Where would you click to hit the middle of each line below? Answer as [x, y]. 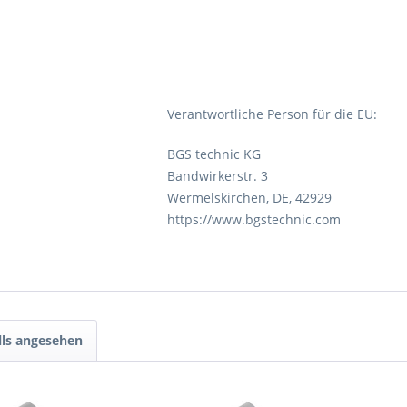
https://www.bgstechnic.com [254, 219]
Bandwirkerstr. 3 [218, 176]
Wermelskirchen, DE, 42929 [249, 198]
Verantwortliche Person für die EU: [272, 114]
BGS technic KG [214, 154]
